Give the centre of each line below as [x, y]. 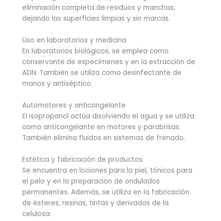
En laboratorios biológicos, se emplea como [95, 51]
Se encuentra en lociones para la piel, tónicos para [107, 170]
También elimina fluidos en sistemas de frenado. [104, 138]
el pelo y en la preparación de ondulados [91, 181]
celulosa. [37, 214]
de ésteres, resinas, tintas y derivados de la [95, 203]
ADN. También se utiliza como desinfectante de [102, 73]
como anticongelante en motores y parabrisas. [101, 127]
